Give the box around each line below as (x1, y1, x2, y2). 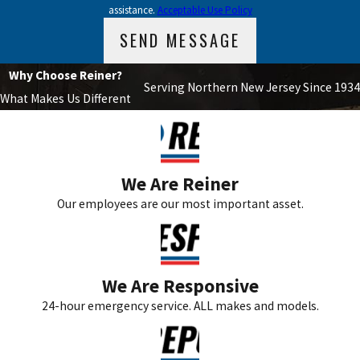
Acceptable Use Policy (157, 2, 252, 17)
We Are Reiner (121, 171, 239, 195)
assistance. (108, 2, 157, 17)
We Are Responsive (101, 273, 259, 297)
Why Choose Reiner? (9, 67, 122, 84)
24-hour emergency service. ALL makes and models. (41, 297, 319, 313)
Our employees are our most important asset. (56, 195, 304, 211)
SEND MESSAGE (119, 28, 241, 53)
